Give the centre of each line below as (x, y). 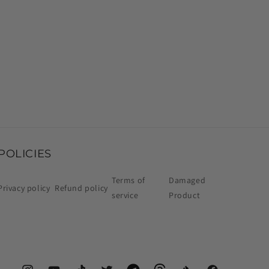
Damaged (187, 180)
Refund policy (81, 188)
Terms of (128, 180)
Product (185, 195)
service (125, 195)
